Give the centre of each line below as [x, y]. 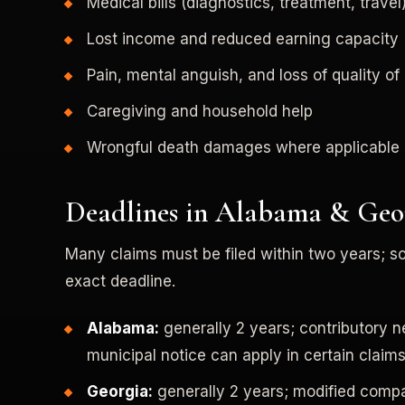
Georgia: [120, 391]
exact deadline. [120, 281]
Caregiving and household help [200, 111]
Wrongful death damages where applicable [243, 147]
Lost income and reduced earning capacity [243, 38]
